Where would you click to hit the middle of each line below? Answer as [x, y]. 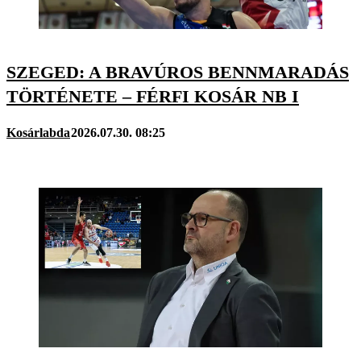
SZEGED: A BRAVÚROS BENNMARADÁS [178, 72]
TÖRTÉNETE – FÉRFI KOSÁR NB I [153, 96]
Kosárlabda [38, 132]
